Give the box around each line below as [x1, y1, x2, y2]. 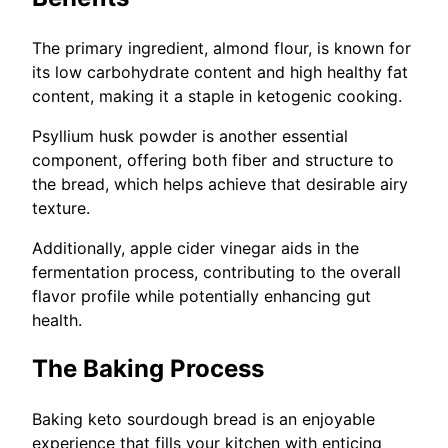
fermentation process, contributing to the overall [32, 261, 401, 282]
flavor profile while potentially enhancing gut [32, 285, 371, 306]
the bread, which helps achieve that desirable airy [32, 173, 408, 194]
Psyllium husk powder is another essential [32, 125, 348, 146]
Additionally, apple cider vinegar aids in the [32, 237, 359, 258]
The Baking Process [32, 354, 264, 384]
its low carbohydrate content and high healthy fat [32, 61, 408, 82]
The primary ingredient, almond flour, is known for [32, 37, 411, 58]
